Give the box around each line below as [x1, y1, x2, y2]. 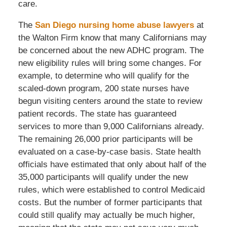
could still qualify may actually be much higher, [18, 210, 195, 220]
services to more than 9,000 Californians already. [18, 121, 204, 131]
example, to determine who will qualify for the [18, 70, 189, 81]
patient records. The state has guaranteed [18, 108, 176, 119]
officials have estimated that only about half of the [18, 159, 206, 169]
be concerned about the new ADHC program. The [18, 45, 204, 55]
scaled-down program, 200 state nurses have [18, 83, 189, 93]
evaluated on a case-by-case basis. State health [18, 146, 201, 157]
